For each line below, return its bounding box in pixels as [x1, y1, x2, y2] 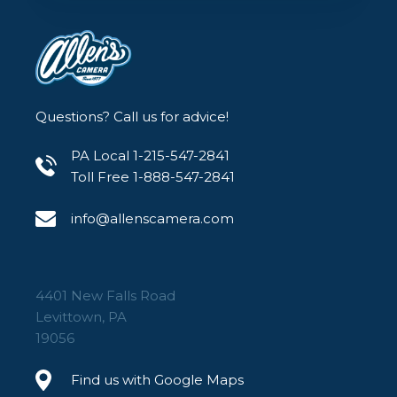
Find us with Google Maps [71, 371, 244, 389]
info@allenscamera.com [71, 210, 234, 228]
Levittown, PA [35, 308, 127, 326]
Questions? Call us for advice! [35, 108, 229, 126]
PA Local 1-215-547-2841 [71, 147, 230, 165]
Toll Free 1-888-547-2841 [71, 168, 235, 186]
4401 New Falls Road [35, 287, 175, 305]
